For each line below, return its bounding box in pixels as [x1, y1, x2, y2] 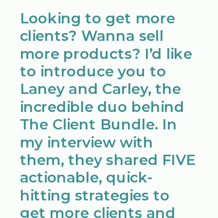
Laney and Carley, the [19, 80, 182, 98]
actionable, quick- [19, 169, 153, 186]
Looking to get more [19, 9, 175, 27]
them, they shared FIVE [19, 151, 196, 168]
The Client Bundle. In [19, 115, 177, 133]
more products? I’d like [19, 45, 192, 62]
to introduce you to [19, 62, 166, 80]
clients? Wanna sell [19, 27, 163, 44]
